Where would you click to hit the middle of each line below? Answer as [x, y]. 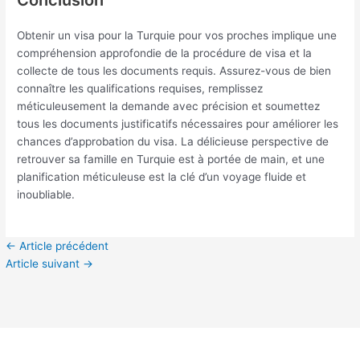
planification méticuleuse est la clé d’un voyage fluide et [162, 176]
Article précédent [63, 246]
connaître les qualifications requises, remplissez [140, 88]
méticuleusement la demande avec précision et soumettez [169, 106]
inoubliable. [46, 194]
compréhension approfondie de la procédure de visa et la [165, 53]
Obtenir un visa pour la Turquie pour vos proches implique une [177, 35]
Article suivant [45, 264]
